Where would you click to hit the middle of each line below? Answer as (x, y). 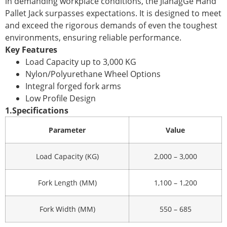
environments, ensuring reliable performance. (93, 37)
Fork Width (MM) (67, 209)
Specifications (40, 110)
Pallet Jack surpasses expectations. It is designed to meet (113, 13)
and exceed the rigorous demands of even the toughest (111, 25)
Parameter (67, 130)
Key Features (31, 49)
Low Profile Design (61, 98)
